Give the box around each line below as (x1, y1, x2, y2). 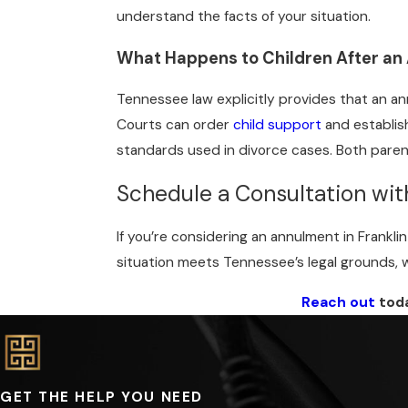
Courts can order (117, 116, 233, 135)
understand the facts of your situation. (117, 7, 371, 26)
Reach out (301, 293, 375, 312)
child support (233, 116, 321, 135)
